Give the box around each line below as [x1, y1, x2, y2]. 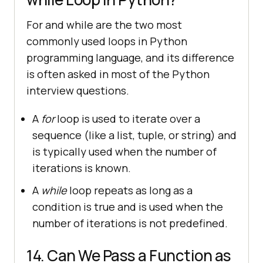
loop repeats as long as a [69, 183, 193, 197]
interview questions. [26, 83, 129, 97]
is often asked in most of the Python [26, 66, 210, 81]
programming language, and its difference [26, 50, 234, 65]
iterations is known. [32, 160, 131, 175]
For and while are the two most [26, 17, 182, 32]
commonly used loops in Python [26, 33, 187, 48]
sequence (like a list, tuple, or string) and [32, 127, 237, 142]
